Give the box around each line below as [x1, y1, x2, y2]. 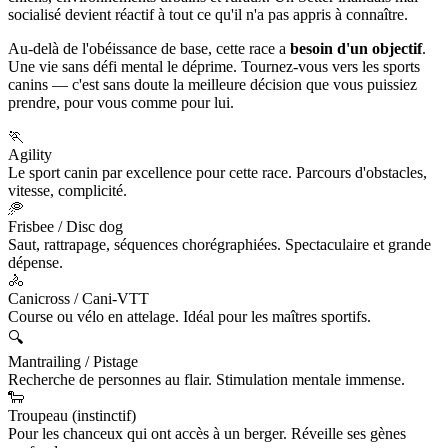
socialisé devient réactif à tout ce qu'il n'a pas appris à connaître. [8, 6, 408, 24]
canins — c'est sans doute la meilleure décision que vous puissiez [8, 76, 417, 94]
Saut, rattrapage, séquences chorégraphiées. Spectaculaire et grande [8, 236, 431, 254]
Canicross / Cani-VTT [8, 290, 149, 308]
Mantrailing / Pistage [8, 353, 138, 371]
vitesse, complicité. [8, 182, 127, 200]
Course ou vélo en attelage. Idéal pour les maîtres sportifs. [8, 308, 371, 326]
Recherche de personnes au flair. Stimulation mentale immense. [8, 371, 405, 389]
